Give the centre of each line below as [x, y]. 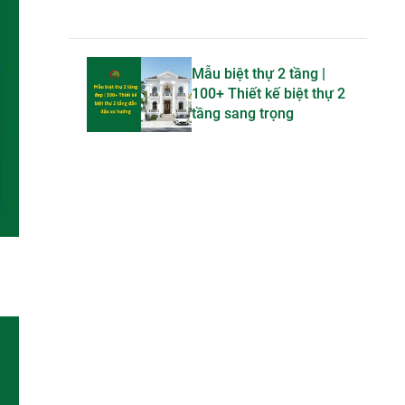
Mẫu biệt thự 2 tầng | [259, 74]
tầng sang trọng [243, 114]
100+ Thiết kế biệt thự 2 [268, 94]
